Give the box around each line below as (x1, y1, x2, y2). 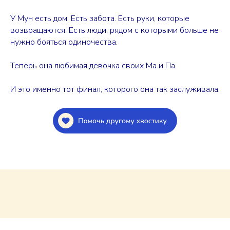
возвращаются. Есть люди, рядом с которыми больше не (10, 25, 219, 36)
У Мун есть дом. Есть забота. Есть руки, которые (10, 13, 189, 24)
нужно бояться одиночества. (10, 36, 118, 48)
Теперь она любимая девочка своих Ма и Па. (10, 60, 177, 71)
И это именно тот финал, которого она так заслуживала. (10, 84, 220, 95)
